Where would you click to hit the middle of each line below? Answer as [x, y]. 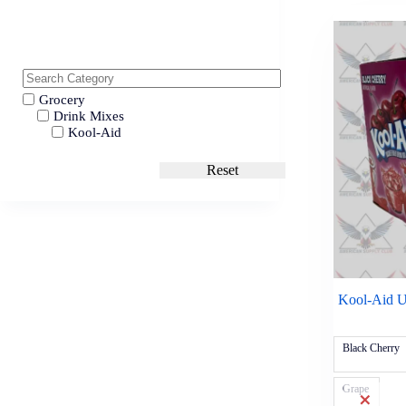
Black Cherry [371, 348]
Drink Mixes [89, 116]
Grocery [62, 100]
